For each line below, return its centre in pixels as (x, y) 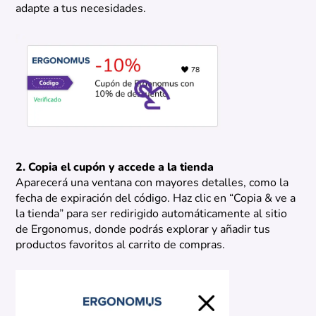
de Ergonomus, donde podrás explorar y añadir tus (143, 230)
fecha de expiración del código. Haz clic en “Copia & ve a (156, 199)
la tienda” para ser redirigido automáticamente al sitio (152, 214)
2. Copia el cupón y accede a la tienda (115, 168)
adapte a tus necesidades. (81, 10)
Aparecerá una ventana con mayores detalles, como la (152, 183)
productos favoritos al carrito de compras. (121, 245)
